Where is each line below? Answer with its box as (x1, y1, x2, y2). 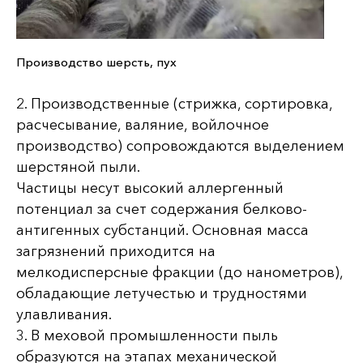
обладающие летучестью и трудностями (16, 284, 307, 302)
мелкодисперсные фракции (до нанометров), (16, 263, 343, 281)
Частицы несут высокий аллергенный (16, 178, 284, 197)
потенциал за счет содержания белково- (16, 199, 307, 218)
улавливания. (16, 305, 112, 323)
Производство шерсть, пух (16, 53, 177, 70)
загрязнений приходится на (16, 241, 216, 260)
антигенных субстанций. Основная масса (16, 220, 309, 239)
